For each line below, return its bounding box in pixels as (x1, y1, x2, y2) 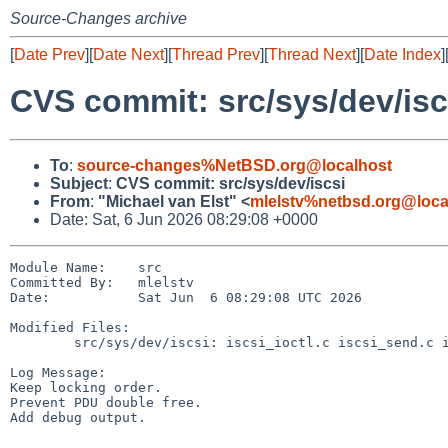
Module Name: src (10, 259, 162, 275)
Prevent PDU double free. (10, 394, 202, 410)
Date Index (364, 46, 441, 63)
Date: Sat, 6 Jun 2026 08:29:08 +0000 (50, 210, 318, 228)
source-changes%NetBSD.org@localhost (77, 156, 392, 174)
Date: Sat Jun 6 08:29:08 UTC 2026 (10, 289, 362, 305)
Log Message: (10, 364, 106, 380)
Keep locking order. (10, 379, 162, 395)
